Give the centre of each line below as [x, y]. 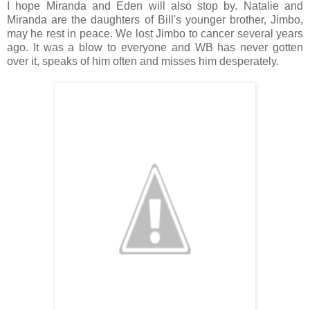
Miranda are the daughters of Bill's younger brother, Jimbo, [155, 19]
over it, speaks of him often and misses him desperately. [143, 61]
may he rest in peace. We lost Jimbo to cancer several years [155, 33]
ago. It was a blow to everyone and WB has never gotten [155, 47]
